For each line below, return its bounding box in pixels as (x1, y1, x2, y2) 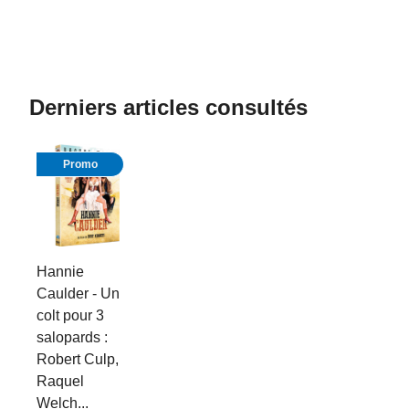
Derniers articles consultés (29, 95, 308, 120)
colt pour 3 (37, 308, 104, 323)
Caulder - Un (37, 286, 120, 301)
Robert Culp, (37, 351, 119, 367)
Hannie (37, 264, 84, 279)
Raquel (37, 373, 84, 389)
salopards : (37, 330, 108, 345)
